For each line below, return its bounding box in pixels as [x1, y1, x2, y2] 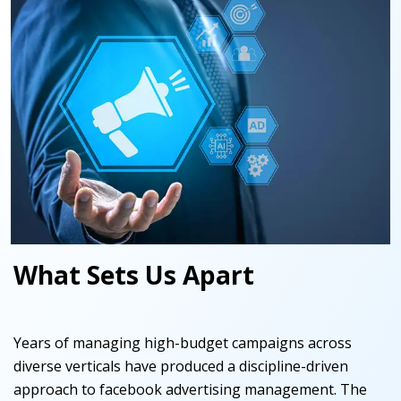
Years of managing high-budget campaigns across [13, 333, 352, 354]
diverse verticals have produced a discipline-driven [13, 356, 348, 377]
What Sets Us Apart [13, 258, 254, 293]
